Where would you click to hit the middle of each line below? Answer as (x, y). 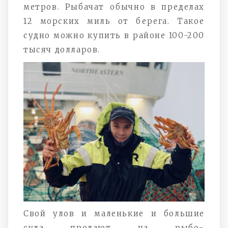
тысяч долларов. (62, 49)
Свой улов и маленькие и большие (114, 213)
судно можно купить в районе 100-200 (114, 35)
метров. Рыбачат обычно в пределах (114, 7)
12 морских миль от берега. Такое (114, 21)
